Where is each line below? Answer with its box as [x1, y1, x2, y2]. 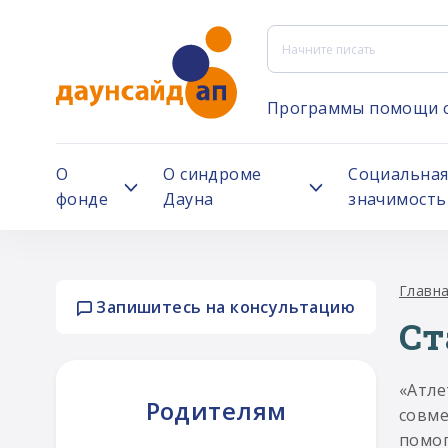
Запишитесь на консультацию [91, 296, 356, 318]
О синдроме [163, 163, 262, 185]
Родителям [145, 394, 287, 427]
